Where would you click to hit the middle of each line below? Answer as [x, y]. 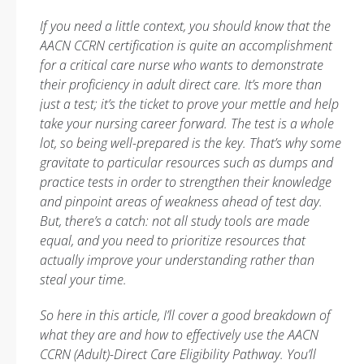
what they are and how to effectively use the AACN [179, 335]
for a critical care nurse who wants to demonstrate [182, 65]
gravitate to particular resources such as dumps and [186, 162]
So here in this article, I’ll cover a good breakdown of [185, 315]
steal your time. [83, 279]
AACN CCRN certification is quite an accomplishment [186, 45]
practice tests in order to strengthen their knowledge [186, 182]
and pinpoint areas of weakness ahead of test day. [181, 201]
